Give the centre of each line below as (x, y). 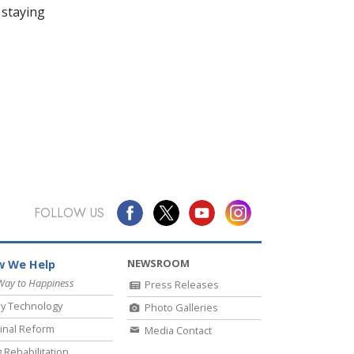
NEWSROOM (158, 264)
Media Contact (177, 331)
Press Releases (181, 285)
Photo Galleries (180, 308)
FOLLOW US (69, 213)
